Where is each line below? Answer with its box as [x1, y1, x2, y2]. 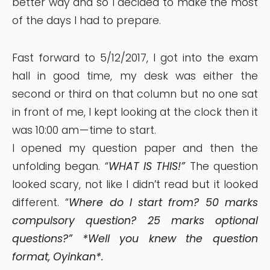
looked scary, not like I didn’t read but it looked [12, 177, 258, 192]
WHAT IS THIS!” [108, 159, 190, 174]
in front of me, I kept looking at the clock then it [12, 104, 258, 119]
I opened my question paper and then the [12, 140, 258, 155]
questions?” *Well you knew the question [12, 231, 258, 246]
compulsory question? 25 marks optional [12, 213, 258, 228]
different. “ [12, 195, 69, 210]
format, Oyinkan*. [12, 249, 104, 264]
